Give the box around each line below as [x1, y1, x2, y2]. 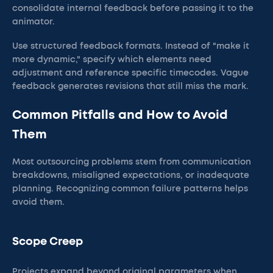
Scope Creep [12, 236, 83, 247]
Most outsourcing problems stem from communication [12, 158, 251, 166]
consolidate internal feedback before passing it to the [12, 4, 253, 13]
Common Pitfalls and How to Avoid [12, 109, 228, 121]
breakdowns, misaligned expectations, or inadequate [12, 171, 249, 180]
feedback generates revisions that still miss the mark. [12, 82, 249, 91]
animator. [12, 18, 55, 26]
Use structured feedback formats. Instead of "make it [12, 42, 249, 51]
